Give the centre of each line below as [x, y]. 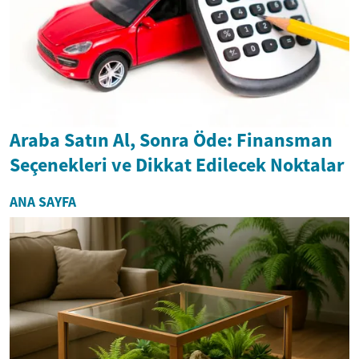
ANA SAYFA [43, 202]
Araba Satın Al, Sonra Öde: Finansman [171, 139]
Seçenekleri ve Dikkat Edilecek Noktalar [177, 164]
